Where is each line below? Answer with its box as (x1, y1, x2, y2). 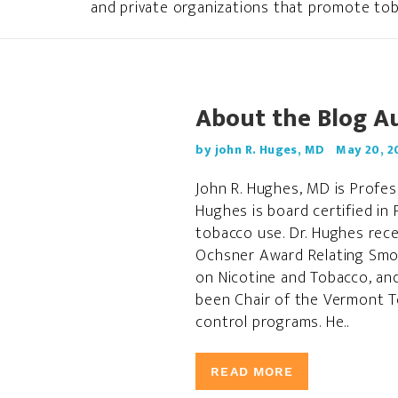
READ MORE (211, 364, 294, 378)
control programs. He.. (195, 309, 349, 336)
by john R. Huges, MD (195, 139, 325, 160)
